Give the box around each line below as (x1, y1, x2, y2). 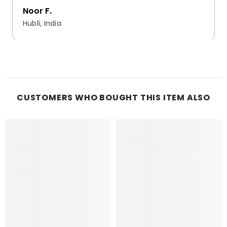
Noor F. (23, 5, 52, 17)
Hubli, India (23, 18, 61, 28)
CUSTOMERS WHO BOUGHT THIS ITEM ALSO (17, 91, 210, 103)
